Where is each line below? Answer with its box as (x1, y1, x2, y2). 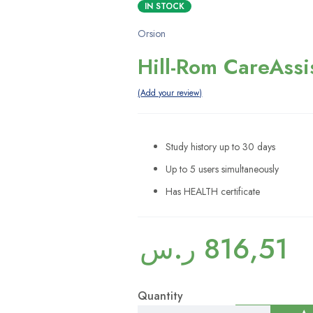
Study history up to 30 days (166, 140, 276, 154)
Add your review (140, 87, 200, 100)
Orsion (138, 27, 166, 41)
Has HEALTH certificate (166, 184, 261, 199)
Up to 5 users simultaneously (166, 162, 279, 177)
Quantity (138, 288, 184, 305)
